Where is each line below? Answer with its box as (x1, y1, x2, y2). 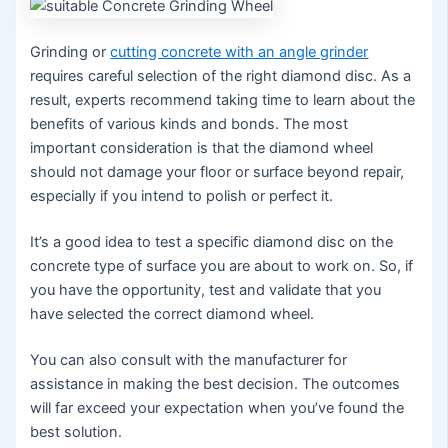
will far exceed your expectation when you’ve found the (30, 398, 405, 417)
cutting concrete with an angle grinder (110, 43, 369, 62)
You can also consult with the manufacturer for (30, 350, 348, 369)
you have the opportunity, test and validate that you (30, 280, 382, 299)
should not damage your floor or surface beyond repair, (30, 163, 405, 182)
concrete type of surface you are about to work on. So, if (30, 256, 414, 275)
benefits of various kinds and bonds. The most (30, 115, 349, 134)
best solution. (30, 422, 123, 441)
